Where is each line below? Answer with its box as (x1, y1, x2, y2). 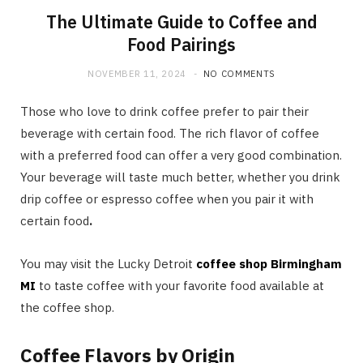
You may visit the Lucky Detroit (20, 256, 196, 272)
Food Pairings (127, 33, 236, 57)
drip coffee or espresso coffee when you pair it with (20, 191, 314, 207)
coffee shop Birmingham (196, 256, 342, 272)
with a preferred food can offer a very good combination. (20, 147, 342, 164)
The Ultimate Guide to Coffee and (45, 11, 318, 34)
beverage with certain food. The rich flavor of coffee (20, 126, 319, 142)
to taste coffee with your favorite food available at (36, 278, 324, 294)
